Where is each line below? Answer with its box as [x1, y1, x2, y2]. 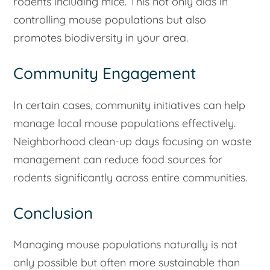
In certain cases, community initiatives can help [13, 98, 246, 112]
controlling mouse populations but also [13, 13, 207, 27]
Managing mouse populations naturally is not [13, 237, 238, 252]
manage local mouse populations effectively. [13, 116, 236, 130]
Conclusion [13, 202, 93, 223]
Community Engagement [13, 63, 196, 84]
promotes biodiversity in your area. [13, 31, 189, 45]
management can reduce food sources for [13, 152, 223, 166]
